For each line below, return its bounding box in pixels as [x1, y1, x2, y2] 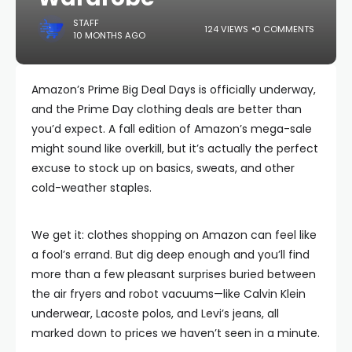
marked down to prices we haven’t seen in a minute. [31, 325, 320, 341]
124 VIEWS [204, 22, 248, 35]
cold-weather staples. [31, 180, 152, 196]
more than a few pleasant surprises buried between [31, 266, 316, 282]
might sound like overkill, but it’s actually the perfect [31, 141, 318, 156]
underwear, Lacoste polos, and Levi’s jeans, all [31, 306, 279, 321]
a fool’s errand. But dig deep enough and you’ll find [31, 247, 310, 262]
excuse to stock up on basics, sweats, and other [31, 160, 295, 176]
